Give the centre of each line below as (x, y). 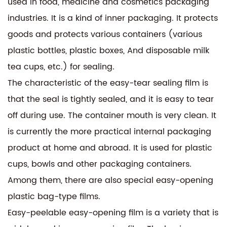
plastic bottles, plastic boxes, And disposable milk (108, 50)
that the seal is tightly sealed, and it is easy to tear (111, 99)
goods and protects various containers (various (105, 34)
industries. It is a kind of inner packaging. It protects (113, 18)
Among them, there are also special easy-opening (110, 180)
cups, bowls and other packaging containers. (100, 164)
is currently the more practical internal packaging (109, 131)
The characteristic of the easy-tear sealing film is (108, 83)
